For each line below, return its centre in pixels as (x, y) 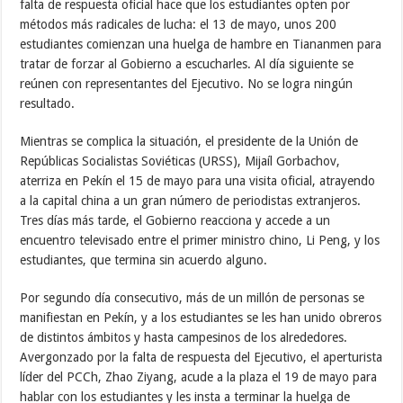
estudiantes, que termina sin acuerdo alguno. (144, 260)
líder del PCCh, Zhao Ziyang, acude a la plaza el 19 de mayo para (199, 376)
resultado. (48, 103)
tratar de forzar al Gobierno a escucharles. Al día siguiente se (187, 63)
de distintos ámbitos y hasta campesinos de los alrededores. (184, 337)
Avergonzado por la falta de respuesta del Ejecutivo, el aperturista (201, 357)
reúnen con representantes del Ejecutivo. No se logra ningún (187, 83)
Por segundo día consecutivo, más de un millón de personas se (193, 297)
